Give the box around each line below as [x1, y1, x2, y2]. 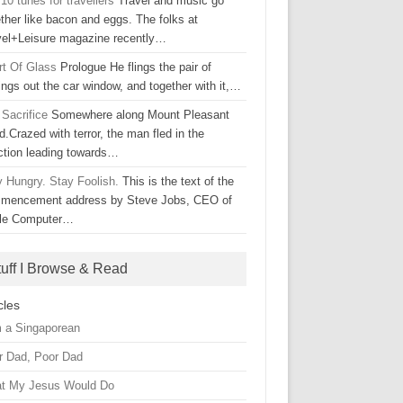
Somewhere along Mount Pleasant [48, 108, 230, 121]
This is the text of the [119, 175, 235, 188]
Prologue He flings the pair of [57, 60, 212, 74]
